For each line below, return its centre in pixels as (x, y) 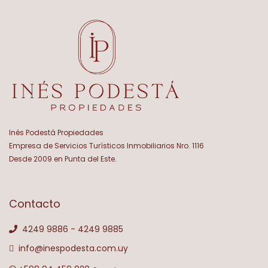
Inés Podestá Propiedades (56, 133)
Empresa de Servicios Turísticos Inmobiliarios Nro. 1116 (106, 146)
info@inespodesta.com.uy (71, 249)
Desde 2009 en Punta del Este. (63, 159)
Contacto (35, 204)
